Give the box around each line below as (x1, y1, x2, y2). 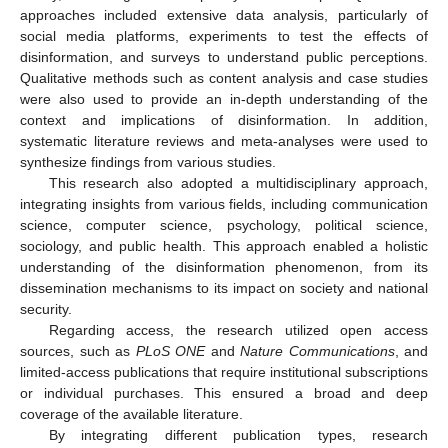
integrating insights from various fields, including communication (20, 195, 428, 212)
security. (20, 300, 72, 317)
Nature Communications (240, 342, 395, 359)
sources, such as (20, 342, 136, 359)
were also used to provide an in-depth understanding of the (20, 90, 428, 107)
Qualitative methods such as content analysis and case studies (20, 69, 428, 86)
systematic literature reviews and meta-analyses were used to (20, 132, 428, 149)
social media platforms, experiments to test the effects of (20, 27, 428, 44)
